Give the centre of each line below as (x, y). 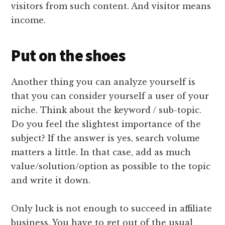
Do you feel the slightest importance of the (106, 124)
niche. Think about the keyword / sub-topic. (106, 110)
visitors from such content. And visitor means (111, 6)
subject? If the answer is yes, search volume (106, 138)
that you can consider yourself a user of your (110, 96)
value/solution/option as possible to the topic (111, 166)
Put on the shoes (68, 56)
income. (29, 20)
